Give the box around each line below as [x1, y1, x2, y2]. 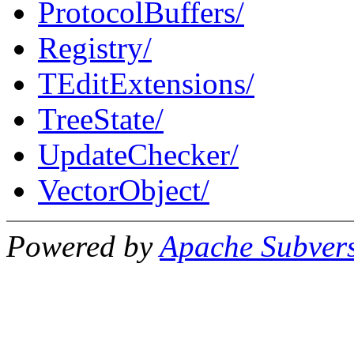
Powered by [6, 228, 160, 263]
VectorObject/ [38, 172, 209, 207]
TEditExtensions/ [38, 66, 254, 100]
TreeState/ [38, 101, 164, 136]
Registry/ [38, 30, 152, 65]
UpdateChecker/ [38, 137, 239, 171]
